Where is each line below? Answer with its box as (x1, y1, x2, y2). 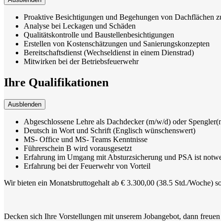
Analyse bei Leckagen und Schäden (24, 21, 136, 30)
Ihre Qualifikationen (4, 75, 109, 89)
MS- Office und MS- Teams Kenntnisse (24, 135, 147, 144)
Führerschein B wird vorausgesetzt (24, 144, 132, 152)
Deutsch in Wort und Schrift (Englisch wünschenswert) (24, 126, 195, 135)
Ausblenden (8, 100, 41, 108)
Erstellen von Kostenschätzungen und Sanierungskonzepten (24, 39, 210, 48)
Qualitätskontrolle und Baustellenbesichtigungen (24, 30, 174, 39)
